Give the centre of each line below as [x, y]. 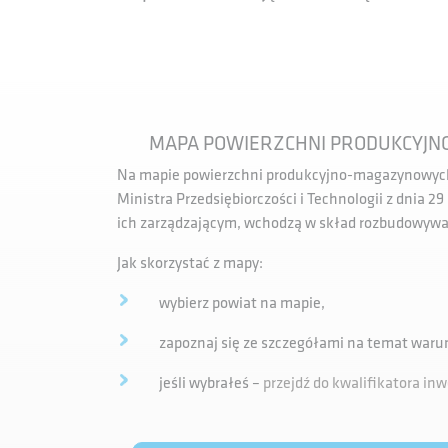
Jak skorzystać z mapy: [190, 263]
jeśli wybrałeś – [211, 383]
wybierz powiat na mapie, [242, 303]
